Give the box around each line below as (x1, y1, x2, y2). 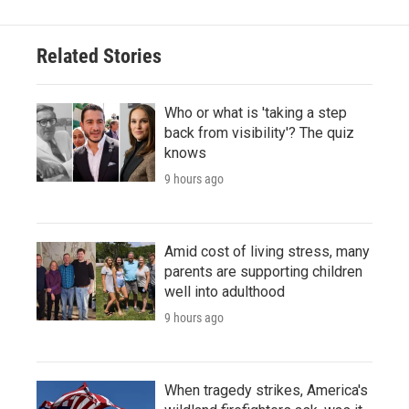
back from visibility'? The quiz (164, 123, 354, 142)
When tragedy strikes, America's (164, 381, 368, 399)
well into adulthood (164, 282, 285, 300)
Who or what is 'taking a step (164, 103, 347, 121)
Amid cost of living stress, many (164, 242, 370, 260)
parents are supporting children (164, 262, 362, 280)
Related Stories (37, 44, 162, 68)
